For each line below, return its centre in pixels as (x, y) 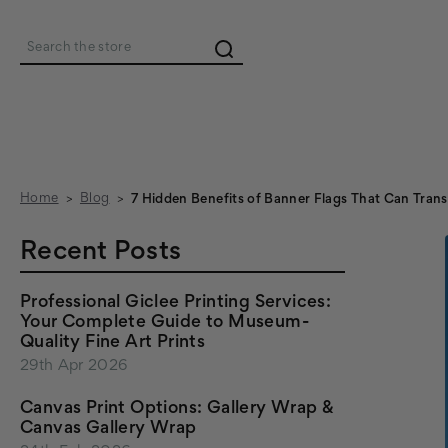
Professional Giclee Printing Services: (176, 303)
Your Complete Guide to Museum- (164, 323)
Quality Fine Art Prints (113, 343)
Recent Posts (100, 253)
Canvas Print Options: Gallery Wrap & (177, 409)
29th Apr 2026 (74, 366)
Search (53, 61)
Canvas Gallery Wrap (108, 429)
